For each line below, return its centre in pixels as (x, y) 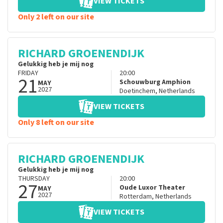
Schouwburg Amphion (155, 82)
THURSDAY (34, 179)
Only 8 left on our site (56, 123)
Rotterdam (135, 197)
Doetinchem (137, 91)
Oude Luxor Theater (152, 188)
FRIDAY (28, 73)
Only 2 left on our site (56, 17)
